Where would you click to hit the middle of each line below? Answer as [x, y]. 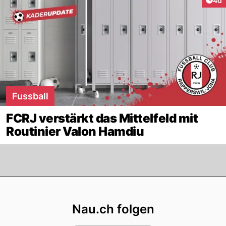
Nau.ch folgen [113, 209]
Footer [137, 186]
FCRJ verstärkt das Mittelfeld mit [102, 118]
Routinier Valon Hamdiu [75, 131]
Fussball [30, 96]
